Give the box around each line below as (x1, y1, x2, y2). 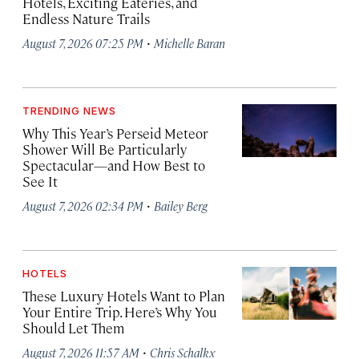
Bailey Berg (154, 198, 208, 213)
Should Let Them (22, 319, 124, 337)
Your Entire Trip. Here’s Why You (22, 303, 217, 321)
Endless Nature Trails (22, 10, 150, 27)
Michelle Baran (154, 35, 225, 50)
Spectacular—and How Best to (22, 156, 205, 174)
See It (22, 172, 58, 190)
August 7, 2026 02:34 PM (22, 198, 143, 213)
